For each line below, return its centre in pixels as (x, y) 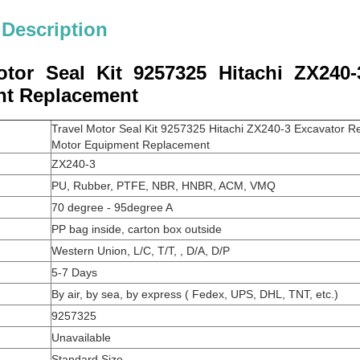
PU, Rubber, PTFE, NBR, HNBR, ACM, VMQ (164, 186)
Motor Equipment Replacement (131, 145)
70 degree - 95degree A (112, 207)
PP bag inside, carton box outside (137, 229)
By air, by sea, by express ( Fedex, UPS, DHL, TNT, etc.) (195, 294)
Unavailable (81, 337)
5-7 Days (74, 272)
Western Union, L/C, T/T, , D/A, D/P (141, 251)
